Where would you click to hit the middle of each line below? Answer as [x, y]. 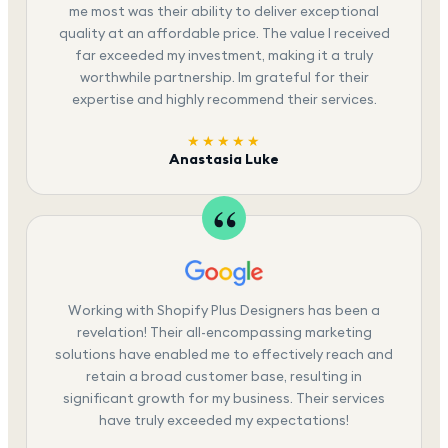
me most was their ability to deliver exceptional [224, 11]
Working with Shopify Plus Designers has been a [224, 310]
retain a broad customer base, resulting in [224, 376]
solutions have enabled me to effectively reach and [224, 354]
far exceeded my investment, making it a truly [224, 55]
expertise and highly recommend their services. [224, 99]
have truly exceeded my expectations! [224, 420]
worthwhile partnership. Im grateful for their [224, 77]
